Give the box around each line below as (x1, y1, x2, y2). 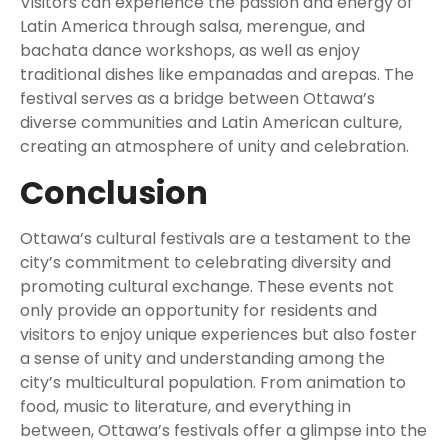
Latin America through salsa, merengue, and (20, 15, 365, 39)
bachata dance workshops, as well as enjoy (20, 39, 360, 63)
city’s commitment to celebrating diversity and (20, 251, 391, 275)
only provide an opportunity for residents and (20, 299, 377, 323)
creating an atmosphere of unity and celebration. (20, 135, 409, 159)
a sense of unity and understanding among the (20, 347, 385, 371)
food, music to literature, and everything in (20, 395, 351, 419)
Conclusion (20, 170, 208, 216)
